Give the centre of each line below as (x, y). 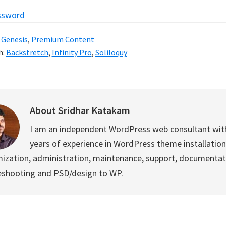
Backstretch (27, 52)
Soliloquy (111, 52)
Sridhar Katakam (94, 110)
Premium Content (63, 39)
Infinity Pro (72, 52)
